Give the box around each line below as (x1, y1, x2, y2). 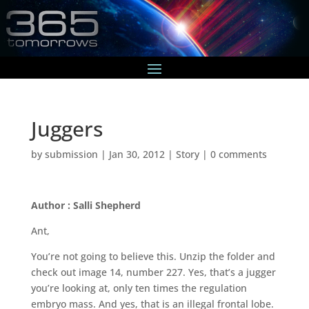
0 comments (210, 147, 267, 161)
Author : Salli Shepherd (30, 198, 141, 212)
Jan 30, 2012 (108, 147, 165, 161)
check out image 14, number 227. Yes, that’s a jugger (30, 265, 276, 279)
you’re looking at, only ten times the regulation (30, 281, 247, 295)
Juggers (30, 114, 103, 143)
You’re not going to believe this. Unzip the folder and (30, 249, 275, 263)
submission (44, 147, 98, 161)
